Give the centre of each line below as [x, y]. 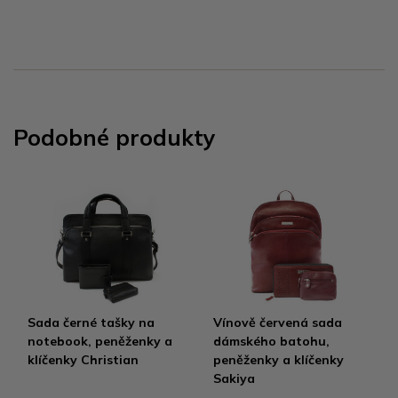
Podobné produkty [115, 137]
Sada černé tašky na [91, 322]
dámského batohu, [271, 341]
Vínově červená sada [278, 322]
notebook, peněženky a [100, 341]
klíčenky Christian [83, 359]
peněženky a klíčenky [279, 359]
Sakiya [234, 378]
